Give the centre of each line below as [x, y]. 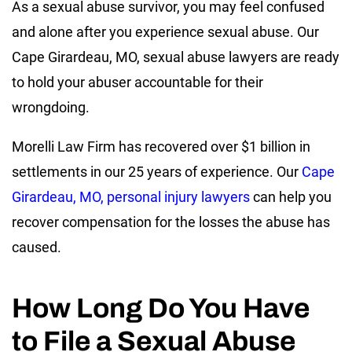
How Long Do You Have [161, 308]
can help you [291, 196]
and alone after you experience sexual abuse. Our [165, 31]
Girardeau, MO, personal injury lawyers [131, 196]
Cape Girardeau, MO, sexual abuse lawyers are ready [176, 57]
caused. [37, 247]
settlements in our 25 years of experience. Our [157, 171]
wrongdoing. [51, 107]
